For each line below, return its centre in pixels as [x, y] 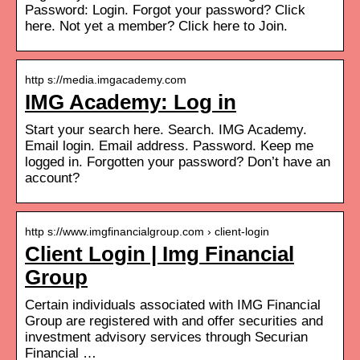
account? [52, 178]
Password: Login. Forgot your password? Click [165, 10]
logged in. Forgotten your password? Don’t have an [178, 162]
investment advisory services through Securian [166, 337]
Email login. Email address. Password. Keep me [169, 145]
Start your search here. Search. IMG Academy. [166, 129]
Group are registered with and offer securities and [174, 321]
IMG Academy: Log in [131, 102]
